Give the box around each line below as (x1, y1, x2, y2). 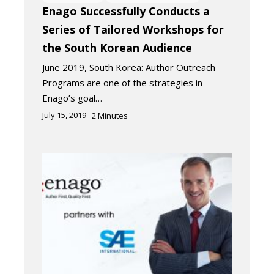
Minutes (98, 109, 128, 121)
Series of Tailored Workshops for (42, 21, 224, 37)
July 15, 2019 (42, 109, 86, 120)
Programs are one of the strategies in (42, 76, 202, 89)
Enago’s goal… (42, 91, 102, 104)
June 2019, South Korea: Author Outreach (42, 61, 215, 73)
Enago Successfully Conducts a (42, 3, 210, 18)
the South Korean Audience (42, 40, 192, 55)
